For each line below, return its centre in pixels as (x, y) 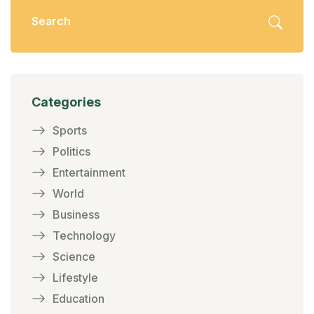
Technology (84, 236)
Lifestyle (75, 278)
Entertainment (89, 173)
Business (76, 215)
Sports (70, 131)
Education (78, 299)
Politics (71, 152)
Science (74, 257)
